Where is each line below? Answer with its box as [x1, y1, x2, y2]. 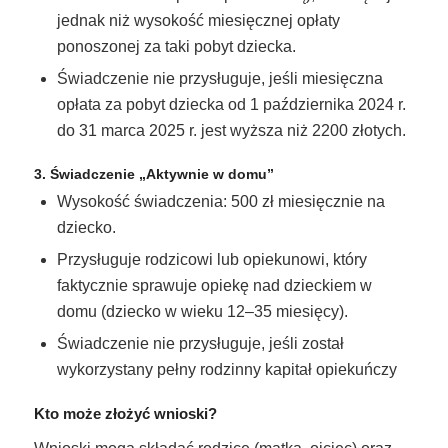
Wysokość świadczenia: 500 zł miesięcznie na [56, 193, 385, 211]
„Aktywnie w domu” [138, 166, 274, 183]
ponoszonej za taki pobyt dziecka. [56, 38, 296, 56]
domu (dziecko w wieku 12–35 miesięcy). [56, 303, 348, 321]
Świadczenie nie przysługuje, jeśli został [56, 335, 344, 353]
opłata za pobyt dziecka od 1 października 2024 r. [56, 96, 406, 114]
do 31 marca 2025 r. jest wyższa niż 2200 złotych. [56, 122, 406, 140]
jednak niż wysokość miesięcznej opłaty [56, 12, 340, 30]
